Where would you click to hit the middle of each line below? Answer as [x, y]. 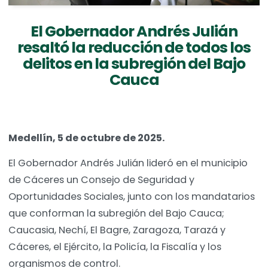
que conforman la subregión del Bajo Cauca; [116, 214]
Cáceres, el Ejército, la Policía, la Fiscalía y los [115, 247]
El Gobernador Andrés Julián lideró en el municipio [128, 163]
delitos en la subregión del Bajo [134, 64]
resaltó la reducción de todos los [134, 48]
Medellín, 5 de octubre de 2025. [86, 138]
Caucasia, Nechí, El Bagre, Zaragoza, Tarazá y [117, 230]
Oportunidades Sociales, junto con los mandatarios [132, 197]
